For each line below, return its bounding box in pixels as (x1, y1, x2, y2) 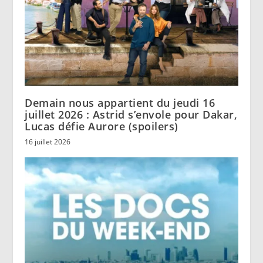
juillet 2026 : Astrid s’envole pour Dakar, (25, 107, 238, 122)
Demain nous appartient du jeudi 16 (25, 96, 215, 110)
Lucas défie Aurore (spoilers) (25, 119, 178, 134)
